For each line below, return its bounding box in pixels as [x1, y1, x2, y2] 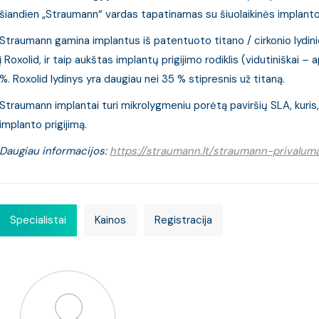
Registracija [155, 213, 212, 227]
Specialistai [10, 213, 66, 227]
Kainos [95, 213, 126, 227]
